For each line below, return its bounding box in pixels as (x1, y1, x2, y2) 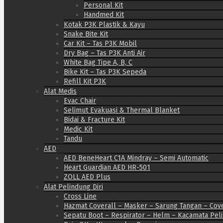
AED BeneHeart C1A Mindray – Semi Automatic (64, 153, 209, 162)
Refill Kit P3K (64, 77, 106, 86)
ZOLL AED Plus (64, 172, 111, 181)
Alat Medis (44, 87, 77, 96)
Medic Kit (64, 124, 93, 133)
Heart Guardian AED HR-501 (64, 163, 150, 172)
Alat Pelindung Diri (44, 182, 103, 191)
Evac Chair (64, 96, 96, 105)
